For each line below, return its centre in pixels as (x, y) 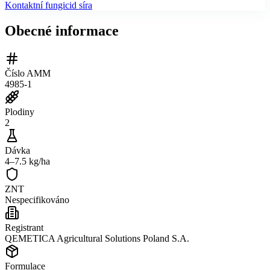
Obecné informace (62, 30)
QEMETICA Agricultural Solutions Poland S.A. (97, 238)
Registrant (24, 227)
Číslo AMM (28, 73)
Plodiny (20, 111)
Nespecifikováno (37, 199)
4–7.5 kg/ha (27, 161)
